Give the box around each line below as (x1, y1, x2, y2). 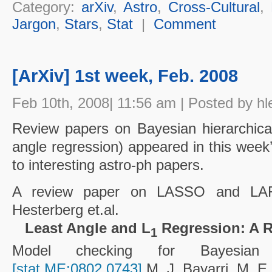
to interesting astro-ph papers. (12, 157, 204, 174)
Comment (153, 15, 216, 32)
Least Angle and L (20, 219, 151, 236)
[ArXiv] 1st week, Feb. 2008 (12, 65, 238, 86)
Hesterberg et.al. (12, 201, 119, 218)
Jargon (12, 15, 56, 32)
